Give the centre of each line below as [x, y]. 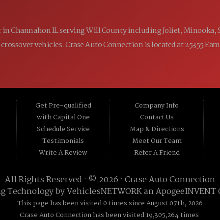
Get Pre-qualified [63, 106]
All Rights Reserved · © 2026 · [65, 180]
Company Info [157, 106]
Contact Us [157, 117]
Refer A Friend [157, 153]
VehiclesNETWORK [104, 192]
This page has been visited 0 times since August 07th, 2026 [110, 203]
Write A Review [63, 153]
